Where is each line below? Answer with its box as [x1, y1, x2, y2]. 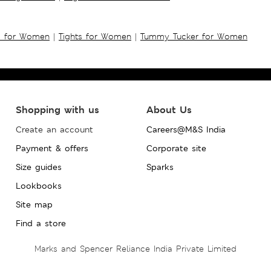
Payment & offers [15, 142, 88, 154]
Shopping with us [15, 103, 99, 116]
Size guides [15, 161, 62, 172]
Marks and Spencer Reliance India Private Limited [34, 243, 237, 254]
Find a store [15, 217, 66, 229]
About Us [146, 103, 192, 116]
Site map [15, 198, 53, 210]
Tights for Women [59, 30, 131, 42]
